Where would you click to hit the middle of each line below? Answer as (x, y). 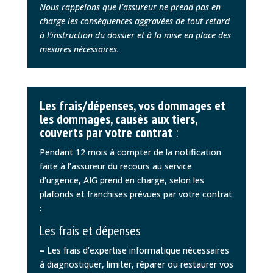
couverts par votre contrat (106, 132)
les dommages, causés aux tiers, (118, 119)
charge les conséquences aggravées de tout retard (134, 21)
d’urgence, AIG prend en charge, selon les (122, 180)
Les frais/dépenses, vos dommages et (132, 105)
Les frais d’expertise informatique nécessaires (136, 250)
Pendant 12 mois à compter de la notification (130, 152)
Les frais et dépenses (90, 230)
